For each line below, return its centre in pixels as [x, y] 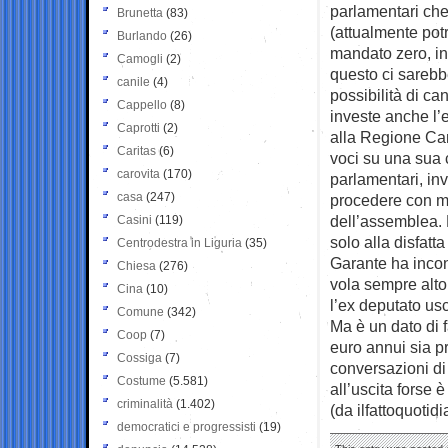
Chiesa [136, 265]
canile [133, 81]
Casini [134, 219]
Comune [140, 311]
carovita [138, 173]
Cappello [142, 104]
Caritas [136, 150]
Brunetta [140, 12]
